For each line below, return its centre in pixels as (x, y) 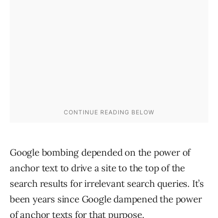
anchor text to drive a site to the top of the (97, 168)
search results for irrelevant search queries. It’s (107, 184)
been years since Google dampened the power (106, 199)
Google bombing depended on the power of (100, 153)
